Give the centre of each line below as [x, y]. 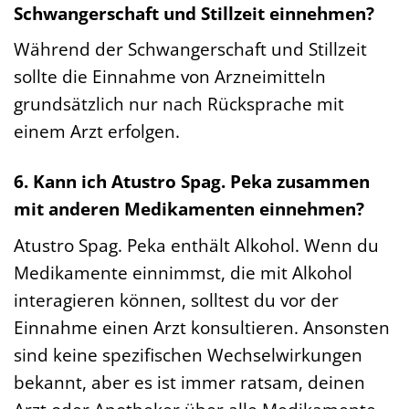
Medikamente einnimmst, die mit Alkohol [183, 272]
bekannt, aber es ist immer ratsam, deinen [189, 382]
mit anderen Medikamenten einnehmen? [189, 209]
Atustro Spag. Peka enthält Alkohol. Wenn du [196, 245]
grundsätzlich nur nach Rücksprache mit [179, 104]
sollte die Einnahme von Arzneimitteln [170, 77]
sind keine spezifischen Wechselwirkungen [188, 354]
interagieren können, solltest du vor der [176, 299]
